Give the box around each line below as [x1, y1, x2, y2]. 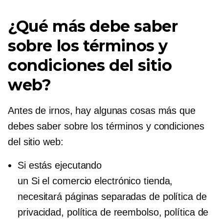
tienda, [141, 175, 173, 186]
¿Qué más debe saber [8, 17, 178, 36]
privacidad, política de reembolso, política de [18, 207, 209, 218]
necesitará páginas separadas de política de [18, 191, 207, 202]
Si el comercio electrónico [31, 175, 141, 186]
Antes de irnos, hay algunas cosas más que [8, 105, 196, 116]
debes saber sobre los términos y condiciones [8, 121, 204, 131]
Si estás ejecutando [18, 160, 102, 171]
